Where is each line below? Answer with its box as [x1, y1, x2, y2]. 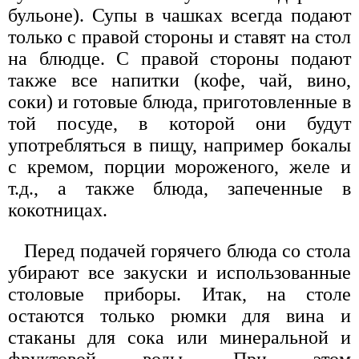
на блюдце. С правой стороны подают [8, 47, 351, 69]
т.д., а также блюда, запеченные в [8, 177, 351, 199]
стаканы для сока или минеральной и [8, 326, 351, 348]
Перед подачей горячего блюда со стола [24, 240, 351, 261]
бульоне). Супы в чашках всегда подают [8, 4, 351, 26]
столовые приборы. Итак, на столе [8, 283, 351, 305]
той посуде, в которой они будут [8, 112, 351, 134]
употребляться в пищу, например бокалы [8, 134, 351, 155]
